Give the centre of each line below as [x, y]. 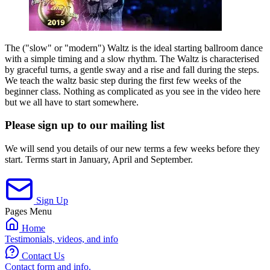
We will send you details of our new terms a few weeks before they [132, 149]
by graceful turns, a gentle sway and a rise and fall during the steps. [132, 69]
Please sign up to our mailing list [85, 125]
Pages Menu [28, 212]
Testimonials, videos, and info [61, 239]
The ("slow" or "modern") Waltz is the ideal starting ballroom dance [134, 48]
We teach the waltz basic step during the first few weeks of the [123, 80]
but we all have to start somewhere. [72, 102]
